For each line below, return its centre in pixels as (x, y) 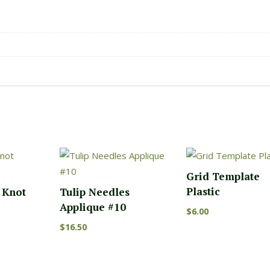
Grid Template (223, 176)
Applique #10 (93, 207)
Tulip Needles (95, 192)
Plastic (203, 191)
